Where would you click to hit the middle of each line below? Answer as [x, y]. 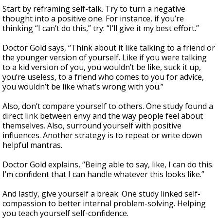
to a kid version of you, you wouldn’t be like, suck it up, [102, 67]
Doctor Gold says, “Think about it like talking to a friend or [109, 48]
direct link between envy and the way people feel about [103, 116]
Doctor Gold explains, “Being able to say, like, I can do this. [108, 165]
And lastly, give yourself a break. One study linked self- [101, 194]
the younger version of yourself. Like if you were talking [105, 58]
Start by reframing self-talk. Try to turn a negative [94, 9]
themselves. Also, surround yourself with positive [92, 126]
